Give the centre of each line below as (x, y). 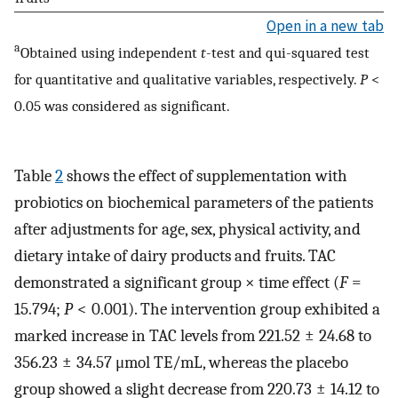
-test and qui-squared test (288, 52)
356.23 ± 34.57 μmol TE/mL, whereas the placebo (181, 362)
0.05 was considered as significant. (122, 105)
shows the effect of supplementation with (205, 175)
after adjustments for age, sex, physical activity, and (187, 229)
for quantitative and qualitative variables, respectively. (187, 79)
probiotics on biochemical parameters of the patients (194, 202)
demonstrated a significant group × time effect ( (177, 282)
